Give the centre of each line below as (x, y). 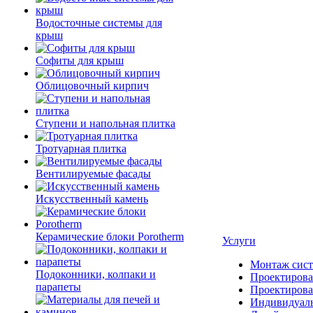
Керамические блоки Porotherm (110, 236)
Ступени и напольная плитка (105, 123)
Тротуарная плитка (81, 148)
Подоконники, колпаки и (96, 274)
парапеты (58, 287)
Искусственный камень (92, 199)
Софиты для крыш (80, 60)
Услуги (239, 241)
